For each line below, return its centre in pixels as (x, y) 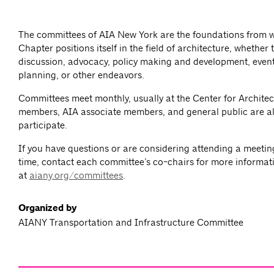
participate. (43, 125)
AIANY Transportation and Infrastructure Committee (131, 223)
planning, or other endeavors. (81, 75)
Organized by (48, 208)
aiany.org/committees (76, 176)
